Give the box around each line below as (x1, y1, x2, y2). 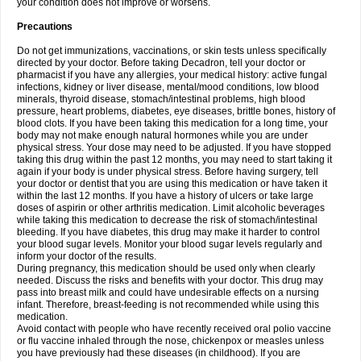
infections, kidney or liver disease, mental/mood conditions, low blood (17, 81, 319, 93)
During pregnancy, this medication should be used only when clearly (17, 263, 315, 274)
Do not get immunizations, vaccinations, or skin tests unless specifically (17, 45, 326, 56)
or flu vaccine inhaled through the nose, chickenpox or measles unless (17, 335, 324, 346)
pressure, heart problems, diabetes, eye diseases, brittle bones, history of (17, 106, 335, 117)
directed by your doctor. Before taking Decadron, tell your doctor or (17, 57, 305, 68)
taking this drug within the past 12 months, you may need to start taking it (17, 154, 332, 165)
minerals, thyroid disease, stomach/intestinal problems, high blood (17, 93, 305, 105)
